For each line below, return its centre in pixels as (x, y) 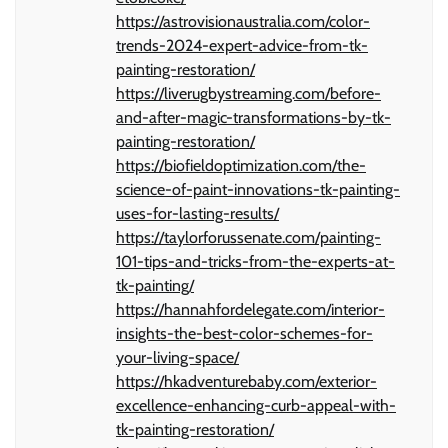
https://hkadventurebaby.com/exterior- (246, 382)
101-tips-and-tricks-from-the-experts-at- (255, 262)
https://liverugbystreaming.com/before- (248, 94)
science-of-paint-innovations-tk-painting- (258, 190)
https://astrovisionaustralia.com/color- (243, 22)
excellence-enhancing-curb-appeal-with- (256, 406)
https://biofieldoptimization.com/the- (241, 166)
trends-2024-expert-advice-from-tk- (242, 46)
